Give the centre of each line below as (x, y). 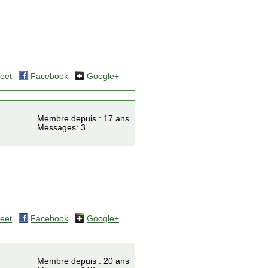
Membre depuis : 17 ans (83, 119)
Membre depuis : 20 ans (83, 261)
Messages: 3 (61, 128)
